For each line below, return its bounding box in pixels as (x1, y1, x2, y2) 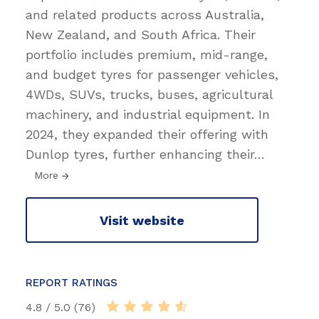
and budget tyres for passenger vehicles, (26, 67, 278, 83)
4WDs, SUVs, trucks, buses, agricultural (26, 87, 273, 103)
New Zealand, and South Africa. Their (26, 27, 256, 43)
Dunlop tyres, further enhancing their (26, 147, 254, 162)
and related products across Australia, (26, 7, 264, 23)
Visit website (100, 212, 184, 228)
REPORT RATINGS (26, 276, 117, 290)
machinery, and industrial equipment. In (26, 107, 270, 122)
